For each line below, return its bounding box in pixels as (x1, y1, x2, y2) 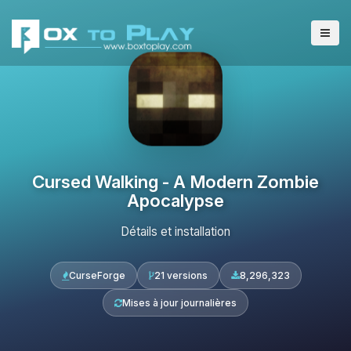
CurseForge (68, 270, 125, 281)
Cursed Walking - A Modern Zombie (32, 171, 319, 192)
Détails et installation (121, 224, 230, 239)
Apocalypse (127, 190, 224, 211)
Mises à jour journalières (122, 297, 237, 309)
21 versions (154, 270, 208, 281)
